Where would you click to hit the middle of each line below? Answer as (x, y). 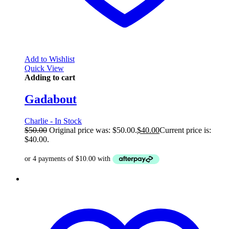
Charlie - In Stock (53, 121)
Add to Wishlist (50, 59)
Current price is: (185, 130)
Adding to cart (50, 77)
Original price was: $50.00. (93, 130)
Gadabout (51, 99)
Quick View (44, 68)
